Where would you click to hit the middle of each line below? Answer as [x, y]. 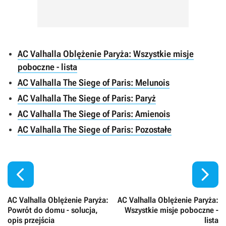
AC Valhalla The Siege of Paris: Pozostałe [95, 129]
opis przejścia [31, 220]
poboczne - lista [47, 67]
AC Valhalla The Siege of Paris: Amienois [94, 114]
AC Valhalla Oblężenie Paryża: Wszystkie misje [106, 54]
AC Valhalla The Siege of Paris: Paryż [87, 98]
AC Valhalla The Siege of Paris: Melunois [94, 82]
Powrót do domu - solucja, [53, 210]
